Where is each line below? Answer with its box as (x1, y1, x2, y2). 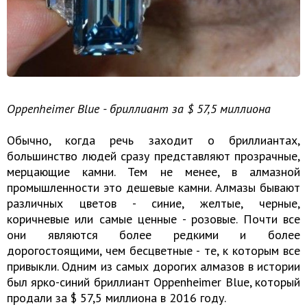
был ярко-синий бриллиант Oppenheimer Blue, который (7, 273, 300, 290)
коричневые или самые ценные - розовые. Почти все (7, 210, 300, 227)
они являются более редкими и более (7, 226, 300, 243)
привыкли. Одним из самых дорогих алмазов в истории (7, 258, 300, 274)
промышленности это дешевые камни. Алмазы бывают (7, 179, 300, 195)
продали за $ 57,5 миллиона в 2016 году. (7, 289, 226, 306)
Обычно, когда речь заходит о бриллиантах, (7, 132, 300, 148)
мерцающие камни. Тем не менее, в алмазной (7, 163, 300, 180)
